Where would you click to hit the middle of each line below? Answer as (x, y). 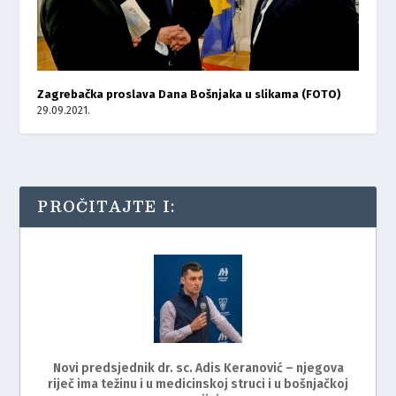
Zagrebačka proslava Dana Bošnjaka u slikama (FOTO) (190, 94)
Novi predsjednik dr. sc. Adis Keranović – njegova (198, 368)
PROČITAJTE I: (107, 206)
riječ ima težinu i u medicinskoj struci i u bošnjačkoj (198, 384)
